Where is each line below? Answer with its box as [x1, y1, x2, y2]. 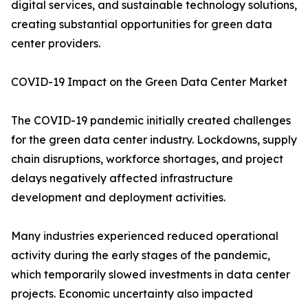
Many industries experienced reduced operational [11, 229, 278, 243]
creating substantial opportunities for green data [11, 17, 272, 32]
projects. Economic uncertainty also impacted [11, 287, 253, 301]
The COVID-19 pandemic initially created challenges [11, 113, 291, 128]
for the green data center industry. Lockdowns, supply [11, 133, 297, 147]
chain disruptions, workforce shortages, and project [11, 152, 283, 166]
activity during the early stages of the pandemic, [11, 248, 270, 263]
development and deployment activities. [11, 190, 225, 205]
